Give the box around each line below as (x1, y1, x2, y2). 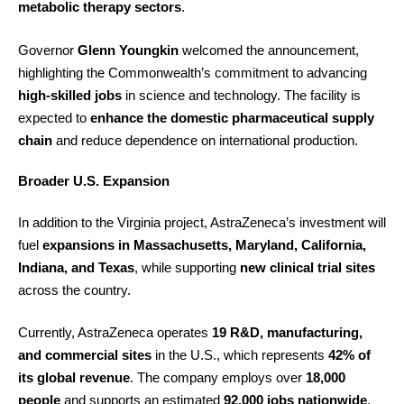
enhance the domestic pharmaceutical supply (90, 109, 374, 125)
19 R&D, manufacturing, (212, 325, 363, 341)
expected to (18, 109, 90, 125)
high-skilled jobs (18, 87, 122, 103)
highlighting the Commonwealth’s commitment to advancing (18, 64, 367, 80)
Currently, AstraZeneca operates (18, 325, 212, 341)
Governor (18, 41, 78, 58)
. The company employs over (130, 370, 306, 386)
